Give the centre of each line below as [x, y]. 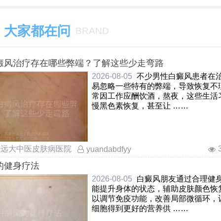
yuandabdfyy [109, 149]
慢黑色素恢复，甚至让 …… [180, 106]
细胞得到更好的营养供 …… [180, 209]
